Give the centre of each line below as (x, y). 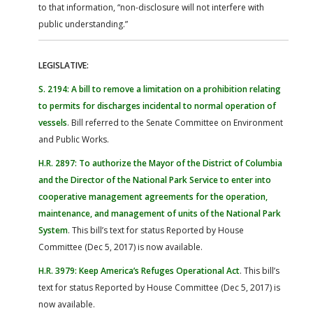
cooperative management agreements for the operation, (153, 196)
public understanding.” (83, 24)
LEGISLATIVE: (64, 65)
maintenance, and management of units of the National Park (160, 213)
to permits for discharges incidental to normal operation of (157, 105)
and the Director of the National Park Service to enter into (155, 180)
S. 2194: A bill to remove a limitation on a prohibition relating (160, 89)
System (53, 230)
